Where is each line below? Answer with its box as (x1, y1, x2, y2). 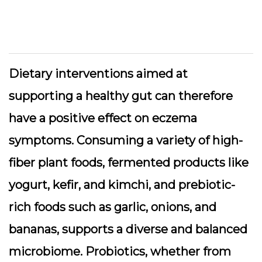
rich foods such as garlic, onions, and (9, 200, 216, 214)
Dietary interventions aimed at (9, 67, 188, 81)
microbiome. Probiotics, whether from (9, 244, 231, 258)
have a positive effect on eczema (9, 111, 197, 125)
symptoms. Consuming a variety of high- (9, 133, 243, 147)
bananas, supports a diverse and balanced (9, 222, 247, 236)
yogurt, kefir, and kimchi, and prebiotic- (9, 178, 235, 192)
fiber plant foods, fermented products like (9, 156, 249, 170)
